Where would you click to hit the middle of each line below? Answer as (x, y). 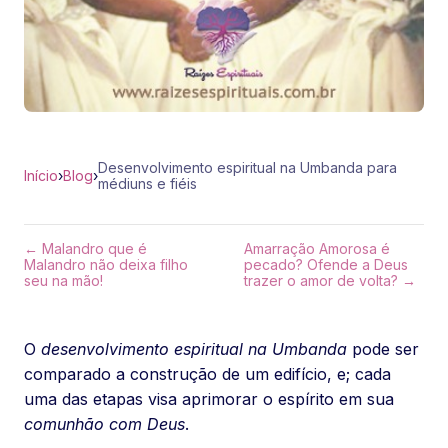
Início (41, 175)
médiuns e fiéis (147, 183)
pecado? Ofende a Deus (326, 264)
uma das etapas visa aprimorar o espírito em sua (209, 399)
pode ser (383, 349)
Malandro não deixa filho (106, 264)
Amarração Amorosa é (317, 248)
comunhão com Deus (104, 424)
